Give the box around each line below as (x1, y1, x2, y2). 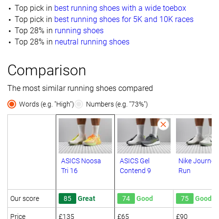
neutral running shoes (54, 37, 130, 46)
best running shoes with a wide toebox (54, 3, 186, 13)
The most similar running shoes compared (7, 83, 153, 93)
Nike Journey (178, 157, 218, 165)
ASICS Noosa (61, 157, 101, 165)
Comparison (7, 61, 86, 79)
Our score (10, 195, 39, 203)
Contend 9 (120, 167, 151, 175)
